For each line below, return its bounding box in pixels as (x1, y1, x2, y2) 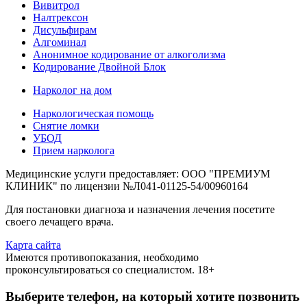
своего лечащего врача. (5, 216, 114, 228)
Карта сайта (5, 239, 61, 251)
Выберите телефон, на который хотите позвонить (5, 288, 299, 304)
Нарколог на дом (33, 84, 112, 97)
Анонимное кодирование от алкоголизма (33, 49, 225, 61)
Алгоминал (33, 36, 86, 49)
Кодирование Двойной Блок (33, 61, 166, 73)
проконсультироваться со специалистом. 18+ (5, 264, 214, 276)
